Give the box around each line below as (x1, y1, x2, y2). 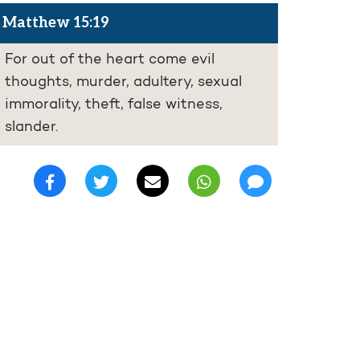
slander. (5, 121, 58, 136)
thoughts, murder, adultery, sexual (5, 76, 242, 91)
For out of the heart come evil (5, 53, 215, 68)
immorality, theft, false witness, (5, 98, 223, 113)
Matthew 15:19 (2, 14, 109, 32)
